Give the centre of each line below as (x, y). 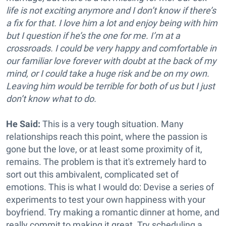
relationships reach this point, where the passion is (107, 136)
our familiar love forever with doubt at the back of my (111, 61)
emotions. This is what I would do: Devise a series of (110, 187)
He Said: (23, 124)
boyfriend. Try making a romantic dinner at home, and (113, 212)
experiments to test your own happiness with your (106, 200)
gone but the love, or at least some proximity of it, (104, 149)
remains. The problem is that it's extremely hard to (106, 162)
